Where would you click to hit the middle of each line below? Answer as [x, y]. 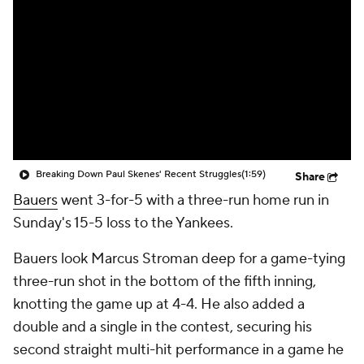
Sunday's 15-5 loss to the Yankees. [123, 223]
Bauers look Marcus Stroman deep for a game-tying [179, 259]
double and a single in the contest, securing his [162, 327]
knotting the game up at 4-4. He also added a [159, 304]
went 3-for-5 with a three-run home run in [193, 200]
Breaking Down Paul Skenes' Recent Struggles [139, 174]
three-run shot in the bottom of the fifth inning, [165, 282]
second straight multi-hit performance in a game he [178, 350]
